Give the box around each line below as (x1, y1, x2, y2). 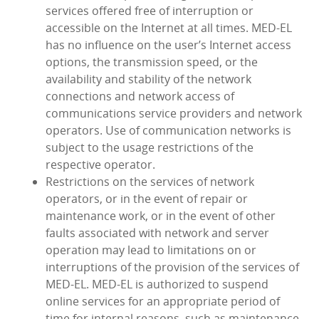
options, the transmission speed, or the (46, 54, 258, 70)
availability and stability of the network (46, 71, 251, 88)
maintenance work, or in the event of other (46, 208, 276, 224)
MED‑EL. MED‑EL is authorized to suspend (46, 276, 268, 293)
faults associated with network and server (46, 225, 269, 241)
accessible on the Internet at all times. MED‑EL (46, 20, 292, 36)
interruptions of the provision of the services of (46, 259, 299, 276)
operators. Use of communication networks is (46, 122, 291, 139)
